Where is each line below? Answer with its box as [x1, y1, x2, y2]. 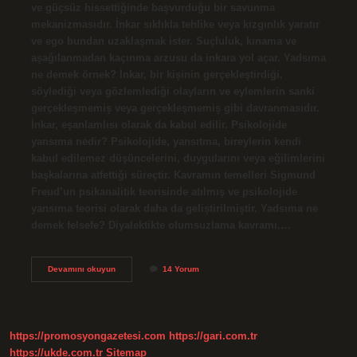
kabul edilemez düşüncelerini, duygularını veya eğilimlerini [30, 151, 325, 164]
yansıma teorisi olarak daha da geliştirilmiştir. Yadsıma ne [30, 202, 318, 214]
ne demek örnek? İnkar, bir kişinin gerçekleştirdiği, [30, 68, 283, 80]
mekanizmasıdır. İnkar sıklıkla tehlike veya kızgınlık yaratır [30, 18, 320, 30]
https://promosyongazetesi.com [10, 330, 166, 343]
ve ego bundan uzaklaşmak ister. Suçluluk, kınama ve [30, 34, 296, 47]
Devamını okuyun [47, 264, 116, 273]
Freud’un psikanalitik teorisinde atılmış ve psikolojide [30, 185, 297, 198]
